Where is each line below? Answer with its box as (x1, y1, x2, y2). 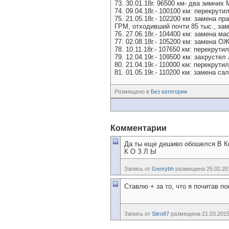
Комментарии (110, 124, 167, 132)
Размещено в (114, 88, 149, 95)
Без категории (151, 88, 187, 95)
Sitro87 (152, 211, 169, 217)
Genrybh (152, 166, 174, 172)
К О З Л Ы (124, 148, 156, 155)
